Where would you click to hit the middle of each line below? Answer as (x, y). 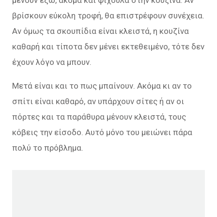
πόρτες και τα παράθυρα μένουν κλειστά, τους (99, 117)
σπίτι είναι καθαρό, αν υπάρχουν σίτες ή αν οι (98, 101)
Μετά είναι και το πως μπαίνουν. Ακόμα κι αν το (102, 86)
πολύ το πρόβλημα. (48, 148)
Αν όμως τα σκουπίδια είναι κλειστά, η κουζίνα (101, 31)
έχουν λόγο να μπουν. (52, 62)
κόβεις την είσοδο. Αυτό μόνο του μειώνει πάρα (102, 132)
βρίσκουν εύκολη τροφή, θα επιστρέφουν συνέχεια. (108, 16)
